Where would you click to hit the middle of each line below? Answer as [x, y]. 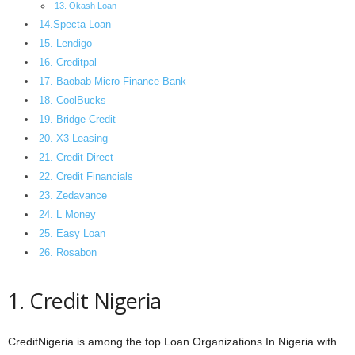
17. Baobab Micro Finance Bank [113, 81]
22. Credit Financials [86, 176]
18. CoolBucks [73, 100]
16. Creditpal [68, 62]
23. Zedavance [73, 195]
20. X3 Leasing [74, 138]
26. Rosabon [68, 252]
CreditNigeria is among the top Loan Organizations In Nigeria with [172, 341]
